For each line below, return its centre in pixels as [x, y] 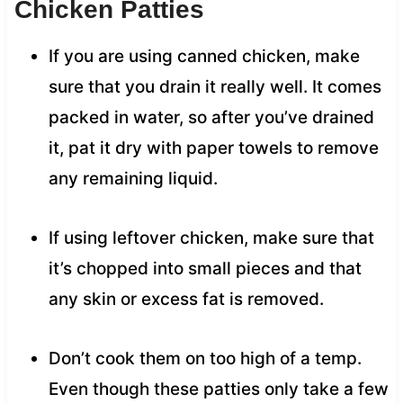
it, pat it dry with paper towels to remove [213, 148]
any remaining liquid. [133, 178]
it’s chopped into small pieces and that [205, 268]
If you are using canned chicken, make [204, 56]
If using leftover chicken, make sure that [211, 237]
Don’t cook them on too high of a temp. [205, 358]
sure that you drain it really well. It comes [215, 86]
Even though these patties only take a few [218, 389]
